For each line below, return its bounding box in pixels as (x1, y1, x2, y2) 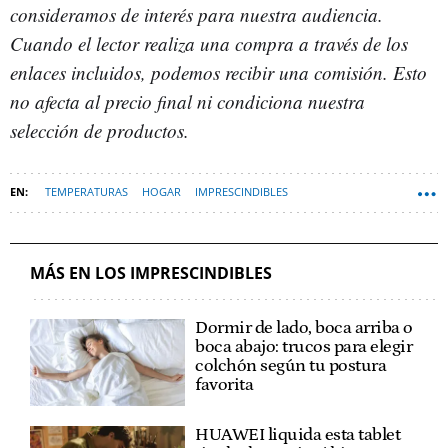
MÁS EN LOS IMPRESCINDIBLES (30, 261, 272, 284)
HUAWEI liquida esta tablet (195, 425, 401, 445)
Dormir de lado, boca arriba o (195, 317, 413, 338)
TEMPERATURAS (45, 183, 128, 199)
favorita (195, 374, 254, 395)
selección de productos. (10, 117, 189, 143)
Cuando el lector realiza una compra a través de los (10, 30, 408, 56)
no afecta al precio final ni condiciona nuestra (10, 88, 365, 114)
